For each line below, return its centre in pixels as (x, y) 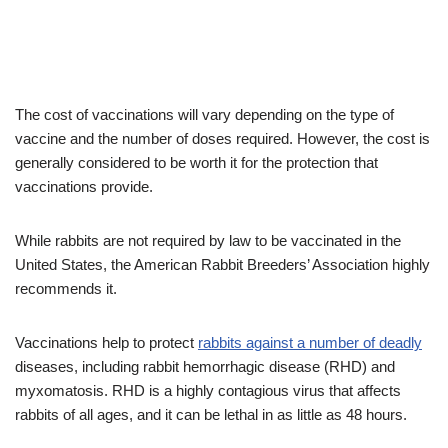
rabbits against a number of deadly (310, 343)
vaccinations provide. (84, 187)
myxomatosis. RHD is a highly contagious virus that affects (208, 391)
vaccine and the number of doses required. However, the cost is (222, 139)
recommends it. (66, 289)
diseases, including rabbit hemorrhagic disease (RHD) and (205, 367)
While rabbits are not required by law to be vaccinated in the (208, 241)
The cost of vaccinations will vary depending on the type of (204, 115)
